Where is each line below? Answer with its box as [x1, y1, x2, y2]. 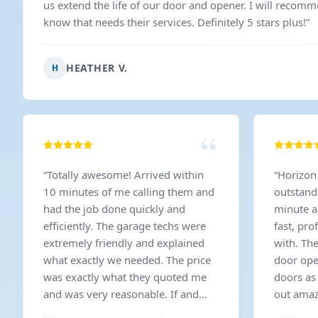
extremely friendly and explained [43, 236, 204, 250]
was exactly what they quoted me [43, 270, 207, 284]
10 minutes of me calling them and [43, 185, 214, 199]
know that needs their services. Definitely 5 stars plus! [197, 15, 306, 29]
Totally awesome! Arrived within [47, 168, 204, 182]
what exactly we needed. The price [43, 253, 211, 267]
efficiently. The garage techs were [43, 219, 206, 233]
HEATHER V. [66, 61, 128, 75]
